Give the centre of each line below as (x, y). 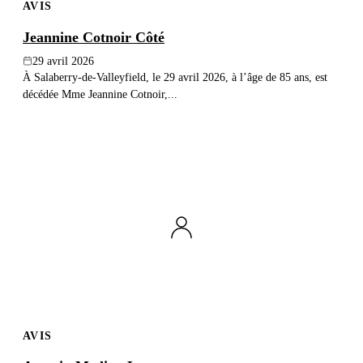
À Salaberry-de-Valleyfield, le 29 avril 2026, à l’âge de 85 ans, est (175, 77)
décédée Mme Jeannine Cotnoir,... (100, 94)
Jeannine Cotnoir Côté (94, 37)
